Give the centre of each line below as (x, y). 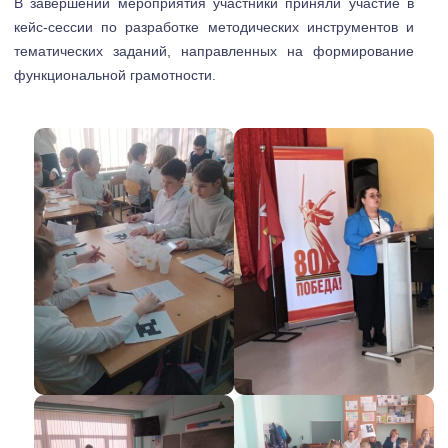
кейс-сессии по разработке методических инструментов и (214, 27)
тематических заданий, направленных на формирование (214, 51)
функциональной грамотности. (115, 75)
